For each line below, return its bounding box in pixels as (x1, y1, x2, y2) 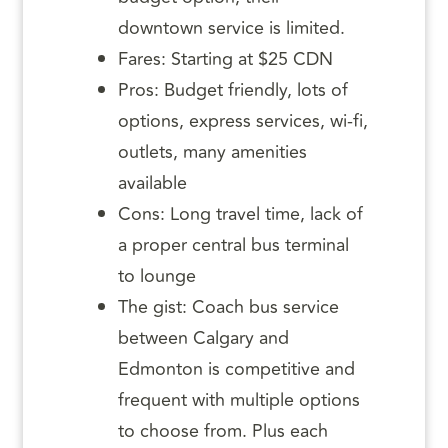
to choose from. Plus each (118, 417, 328, 446)
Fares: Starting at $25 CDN (118, 45, 333, 74)
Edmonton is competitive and (118, 355, 355, 384)
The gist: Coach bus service (118, 293, 339, 322)
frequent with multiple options (118, 386, 360, 415)
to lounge (118, 262, 196, 291)
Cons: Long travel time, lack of (118, 200, 363, 229)
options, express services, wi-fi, (118, 107, 368, 136)
